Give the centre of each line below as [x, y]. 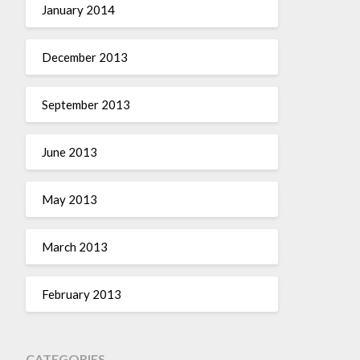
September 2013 [86, 104]
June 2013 [69, 151]
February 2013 [81, 294]
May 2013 [69, 199]
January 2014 [78, 9]
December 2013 [84, 57]
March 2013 [74, 246]
